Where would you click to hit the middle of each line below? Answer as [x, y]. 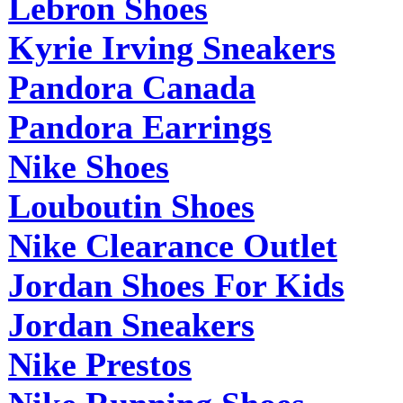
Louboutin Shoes [131, 206]
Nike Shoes [89, 166]
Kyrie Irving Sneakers [172, 47]
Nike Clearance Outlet [173, 245]
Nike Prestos [100, 364]
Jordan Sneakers [131, 324]
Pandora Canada [132, 87]
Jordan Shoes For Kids [176, 285]
